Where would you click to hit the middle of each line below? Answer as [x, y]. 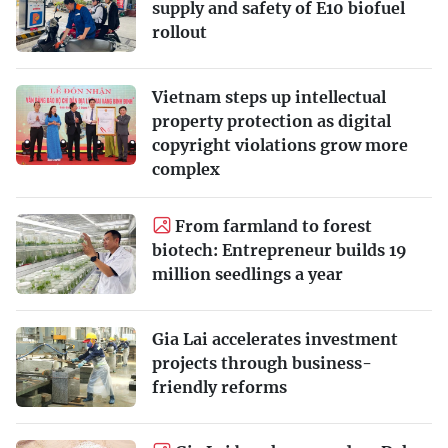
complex [186, 168]
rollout [179, 31]
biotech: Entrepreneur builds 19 [279, 249]
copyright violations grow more [280, 144]
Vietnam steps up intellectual [269, 96]
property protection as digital [271, 120]
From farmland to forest [273, 225]
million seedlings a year [247, 273]
